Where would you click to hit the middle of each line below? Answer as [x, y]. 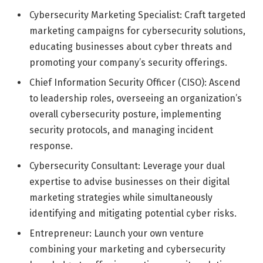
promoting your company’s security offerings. [128, 62]
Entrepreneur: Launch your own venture [117, 233]
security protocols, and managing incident [121, 130]
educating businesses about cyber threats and [131, 46]
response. [51, 146]
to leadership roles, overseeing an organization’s [136, 98]
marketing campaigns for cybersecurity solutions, [137, 31]
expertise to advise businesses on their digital [129, 181]
